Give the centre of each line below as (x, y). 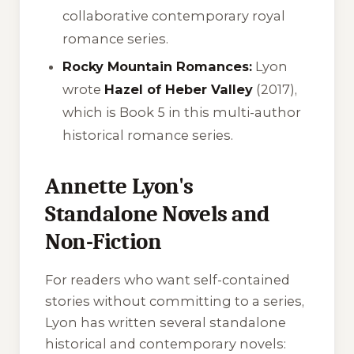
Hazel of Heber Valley (179, 90)
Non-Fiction (104, 242)
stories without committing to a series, (175, 301)
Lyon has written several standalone (166, 322)
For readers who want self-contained (168, 279)
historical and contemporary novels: (166, 343)
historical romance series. (148, 136)
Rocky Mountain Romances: (158, 67)
